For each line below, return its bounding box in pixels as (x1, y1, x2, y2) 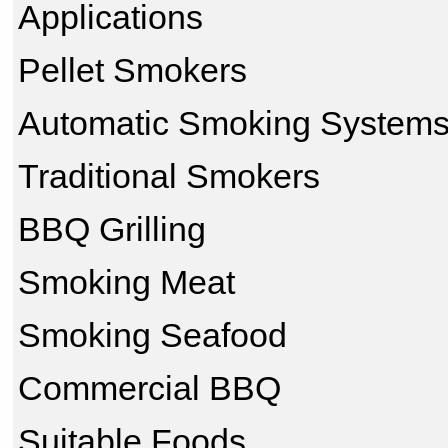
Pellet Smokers (18, 51, 247, 89)
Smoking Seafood (18, 316, 287, 354)
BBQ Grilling (18, 210, 206, 248)
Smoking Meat (18, 263, 235, 301)
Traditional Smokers (18, 157, 320, 195)
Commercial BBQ (18, 369, 281, 407)
